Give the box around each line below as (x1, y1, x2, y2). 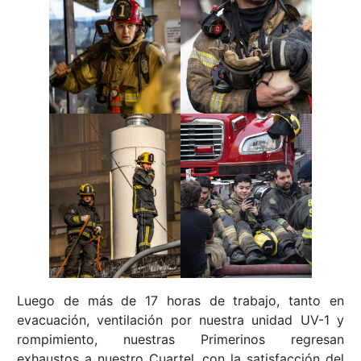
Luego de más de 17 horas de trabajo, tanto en (17, 293, 344, 309)
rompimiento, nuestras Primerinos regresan (17, 331, 344, 348)
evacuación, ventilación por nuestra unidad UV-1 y (17, 312, 344, 329)
